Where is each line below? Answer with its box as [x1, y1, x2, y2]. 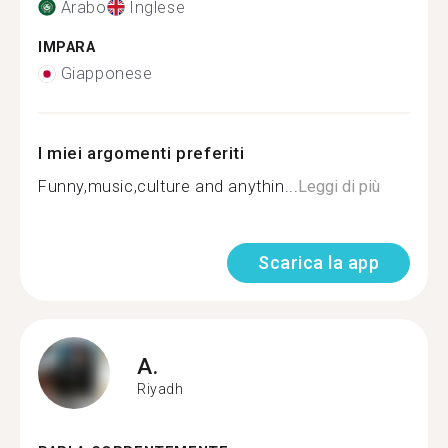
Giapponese [60, 64, 153, 83]
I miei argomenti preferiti [38, 143, 245, 163]
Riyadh [137, 380, 184, 397]
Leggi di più [298, 177, 381, 196]
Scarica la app [258, 252, 379, 273]
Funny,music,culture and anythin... [38, 177, 299, 196]
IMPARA [38, 38, 96, 56]
